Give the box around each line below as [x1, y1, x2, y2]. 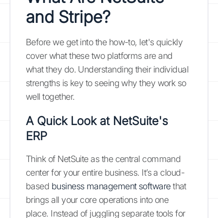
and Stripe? [26, 7, 110, 27]
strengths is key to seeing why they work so [26, 78, 186, 88]
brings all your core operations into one [26, 195, 169, 205]
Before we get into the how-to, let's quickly [26, 37, 183, 47]
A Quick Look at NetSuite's [26, 114, 168, 128]
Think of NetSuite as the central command [26, 154, 181, 164]
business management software [51, 181, 171, 191]
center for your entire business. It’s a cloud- [26, 167, 185, 178]
